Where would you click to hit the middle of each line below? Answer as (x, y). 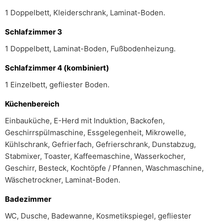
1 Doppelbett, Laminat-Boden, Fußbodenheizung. (90, 49)
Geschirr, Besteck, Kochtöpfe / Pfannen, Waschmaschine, (104, 168)
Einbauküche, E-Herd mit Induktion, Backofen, (85, 121)
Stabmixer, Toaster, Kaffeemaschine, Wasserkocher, (95, 156)
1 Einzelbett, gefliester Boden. (57, 85)
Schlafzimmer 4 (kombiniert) (57, 68)
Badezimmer (28, 199)
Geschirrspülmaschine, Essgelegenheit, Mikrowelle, (95, 132)
